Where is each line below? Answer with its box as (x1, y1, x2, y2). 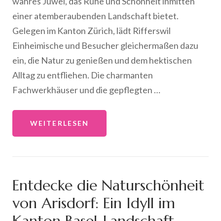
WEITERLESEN (30, 118, 89, 127)
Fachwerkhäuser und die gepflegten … (12, 84, 160, 95)
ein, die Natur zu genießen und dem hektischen (12, 54, 192, 66)
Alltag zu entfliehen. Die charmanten (12, 69, 153, 80)
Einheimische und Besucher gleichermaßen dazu (12, 39, 198, 51)
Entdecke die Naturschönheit (12, 176, 204, 194)
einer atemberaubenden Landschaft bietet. (12, 10, 179, 21)
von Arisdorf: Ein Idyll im (12, 193, 175, 212)
